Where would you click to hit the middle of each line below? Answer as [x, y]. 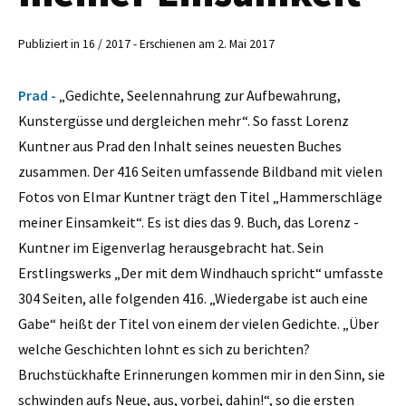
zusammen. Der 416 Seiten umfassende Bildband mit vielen [200, 171]
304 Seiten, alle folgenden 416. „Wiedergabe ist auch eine [193, 298]
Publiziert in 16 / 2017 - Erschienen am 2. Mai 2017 [146, 44]
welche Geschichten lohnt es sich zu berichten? [164, 348]
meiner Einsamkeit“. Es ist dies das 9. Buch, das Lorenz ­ [188, 222]
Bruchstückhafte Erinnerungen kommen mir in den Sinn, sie [202, 374]
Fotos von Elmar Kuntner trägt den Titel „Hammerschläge [200, 196]
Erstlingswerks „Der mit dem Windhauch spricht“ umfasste [201, 272]
